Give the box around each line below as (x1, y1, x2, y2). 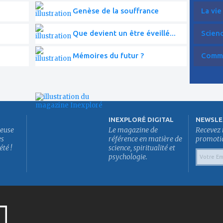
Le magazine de (109, 125, 158, 134)
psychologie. (109, 152, 147, 161)
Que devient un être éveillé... (73, 28, 176, 37)
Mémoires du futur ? (73, 51, 144, 60)
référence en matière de (109, 134, 182, 143)
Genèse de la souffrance (73, 6, 159, 15)
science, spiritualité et (109, 143, 175, 152)
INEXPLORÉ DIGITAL (109, 115, 174, 123)
